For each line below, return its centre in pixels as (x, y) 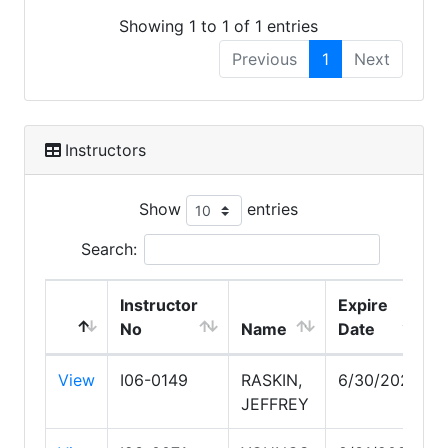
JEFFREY (275, 403)
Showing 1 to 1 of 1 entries (218, 25)
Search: (108, 248)
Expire (363, 304)
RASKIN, (271, 379)
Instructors (105, 149)
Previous (264, 58)
